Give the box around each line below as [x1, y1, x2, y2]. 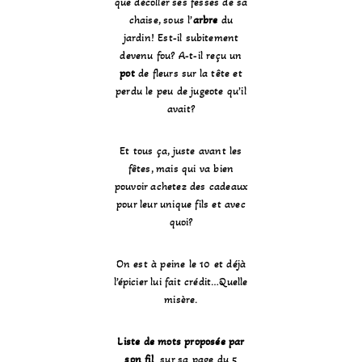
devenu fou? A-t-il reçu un [120, 48, 242, 63]
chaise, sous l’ [128, 13, 193, 27]
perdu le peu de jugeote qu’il [116, 84, 246, 99]
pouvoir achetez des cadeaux [114, 179, 248, 194]
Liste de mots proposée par [117, 335, 245, 349]
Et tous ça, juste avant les [120, 144, 242, 158]
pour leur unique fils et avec [116, 197, 246, 212]
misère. [164, 293, 198, 307]
